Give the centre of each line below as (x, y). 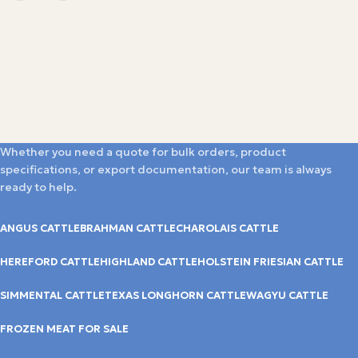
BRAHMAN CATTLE (128, 228)
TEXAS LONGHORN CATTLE (175, 295)
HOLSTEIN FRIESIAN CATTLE (270, 261)
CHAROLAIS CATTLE (227, 228)
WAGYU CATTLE (287, 295)
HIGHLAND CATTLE (149, 261)
